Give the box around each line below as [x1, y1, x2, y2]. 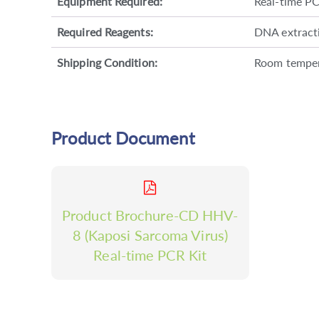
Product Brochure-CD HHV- [62, 206, 239, 224]
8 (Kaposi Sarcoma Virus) [72, 226, 228, 244]
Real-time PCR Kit [93, 246, 207, 263]
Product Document [51, 127, 195, 148]
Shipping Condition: [57, 55, 157, 69]
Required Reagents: [57, 24, 153, 38]
